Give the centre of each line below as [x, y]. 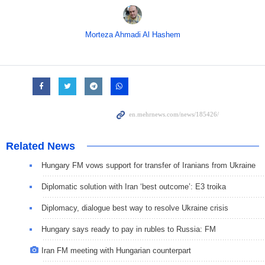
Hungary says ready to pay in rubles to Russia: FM [129, 229]
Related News [41, 146]
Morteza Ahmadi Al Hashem [132, 34]
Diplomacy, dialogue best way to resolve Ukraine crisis [135, 208]
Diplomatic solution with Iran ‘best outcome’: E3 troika [134, 186]
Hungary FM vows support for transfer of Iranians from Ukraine [148, 165]
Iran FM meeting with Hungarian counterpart [116, 250]
